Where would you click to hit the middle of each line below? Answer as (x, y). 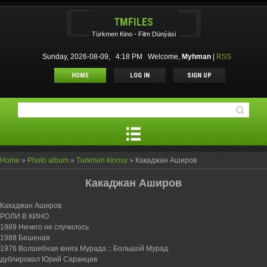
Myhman (196, 57)
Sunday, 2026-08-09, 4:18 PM (94, 57)
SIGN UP (199, 75)
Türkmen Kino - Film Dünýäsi (133, 34)
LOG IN (139, 75)
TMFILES (133, 22)
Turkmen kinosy (102, 160)
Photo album (48, 160)
